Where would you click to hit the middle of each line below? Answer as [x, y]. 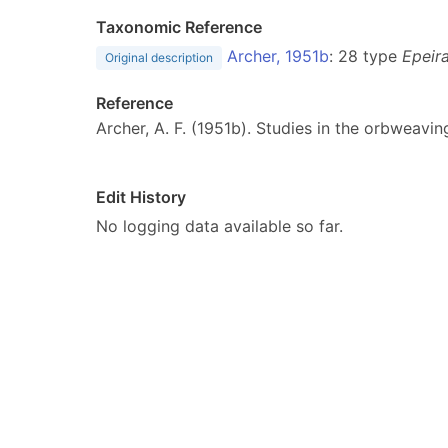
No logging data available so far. [219, 226]
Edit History [141, 197]
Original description [159, 57]
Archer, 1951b [278, 56]
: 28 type [365, 56]
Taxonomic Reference [179, 27]
